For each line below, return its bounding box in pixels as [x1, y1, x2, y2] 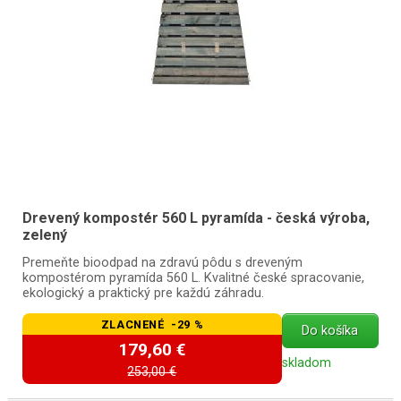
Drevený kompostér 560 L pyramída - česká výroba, [21, 209, 370, 226]
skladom [281, 354, 331, 371]
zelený [21, 226, 67, 243]
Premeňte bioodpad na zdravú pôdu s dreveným [21, 254, 303, 270]
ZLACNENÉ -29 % [100, 317, 204, 331]
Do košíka [302, 322, 359, 338]
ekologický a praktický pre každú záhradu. [21, 285, 264, 301]
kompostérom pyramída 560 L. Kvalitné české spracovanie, [21, 269, 364, 286]
